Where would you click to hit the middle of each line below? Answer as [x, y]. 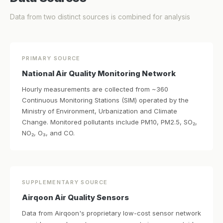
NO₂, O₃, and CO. [48, 133]
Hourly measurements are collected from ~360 [95, 89]
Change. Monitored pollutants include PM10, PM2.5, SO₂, [110, 122]
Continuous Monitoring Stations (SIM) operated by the [105, 100]
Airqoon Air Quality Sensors [75, 197]
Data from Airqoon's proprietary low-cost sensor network [111, 213]
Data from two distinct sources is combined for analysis [100, 17]
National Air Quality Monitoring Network [99, 73]
